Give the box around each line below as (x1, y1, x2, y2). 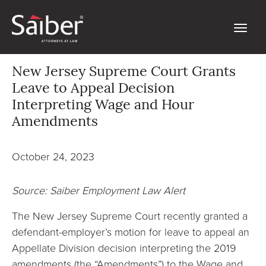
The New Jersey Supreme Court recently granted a (12, 208, 248, 223)
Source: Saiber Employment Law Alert (12, 183, 185, 197)
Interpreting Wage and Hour (12, 99, 194, 113)
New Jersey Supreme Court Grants (12, 65, 236, 80)
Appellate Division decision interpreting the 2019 (12, 240, 236, 255)
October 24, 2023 (12, 149, 94, 163)
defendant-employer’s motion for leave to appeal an (12, 224, 249, 239)
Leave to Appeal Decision (12, 82, 175, 96)
